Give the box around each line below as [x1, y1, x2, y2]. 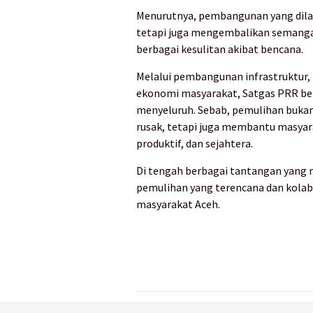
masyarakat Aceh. [136, 197, 220, 212]
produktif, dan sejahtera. [136, 136, 253, 151]
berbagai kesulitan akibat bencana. [136, 42, 303, 57]
